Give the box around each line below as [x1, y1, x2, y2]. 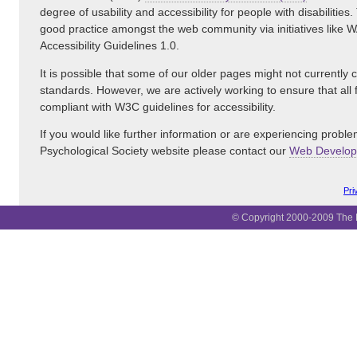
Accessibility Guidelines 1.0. [40, 40, 179, 53]
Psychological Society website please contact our [40, 145, 289, 158]
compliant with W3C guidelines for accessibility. [40, 100, 276, 113]
